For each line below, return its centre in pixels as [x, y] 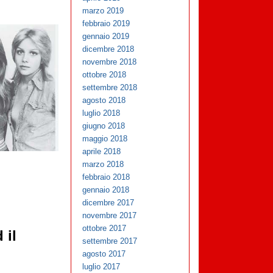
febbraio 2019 [106, 24]
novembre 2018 [110, 62]
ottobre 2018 [105, 75]
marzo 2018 [103, 165]
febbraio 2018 [106, 177]
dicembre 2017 [108, 203]
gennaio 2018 [106, 190]
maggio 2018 [105, 139]
